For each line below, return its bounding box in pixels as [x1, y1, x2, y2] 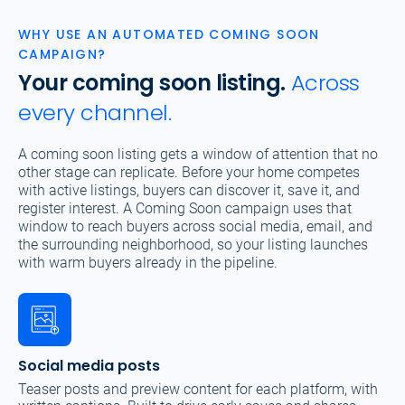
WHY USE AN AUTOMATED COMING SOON [18, 25, 320, 44]
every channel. [18, 98, 172, 128]
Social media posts [18, 355, 160, 377]
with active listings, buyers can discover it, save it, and [18, 182, 360, 200]
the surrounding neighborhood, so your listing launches [18, 236, 368, 254]
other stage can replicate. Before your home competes [18, 164, 360, 182]
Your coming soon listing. [18, 68, 291, 99]
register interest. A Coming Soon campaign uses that [18, 200, 352, 218]
